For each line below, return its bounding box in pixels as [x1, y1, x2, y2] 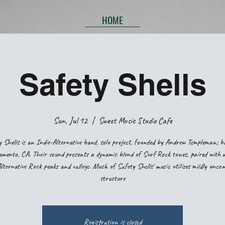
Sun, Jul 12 [53, 115, 87, 126]
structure [100, 173, 125, 183]
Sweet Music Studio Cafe [98, 115, 172, 126]
